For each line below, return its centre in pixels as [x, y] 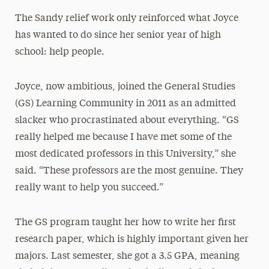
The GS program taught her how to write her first [125, 222]
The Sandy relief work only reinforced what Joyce [126, 18]
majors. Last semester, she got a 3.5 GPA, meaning [127, 256]
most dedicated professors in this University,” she [125, 154]
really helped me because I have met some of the [123, 137]
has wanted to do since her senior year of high [118, 35]
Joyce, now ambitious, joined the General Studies [125, 87]
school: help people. [59, 52]
